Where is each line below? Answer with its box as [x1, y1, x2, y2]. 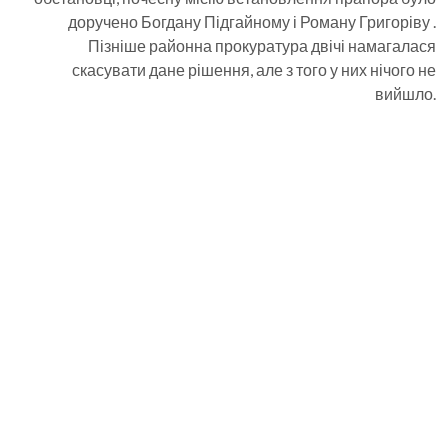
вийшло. [375, 84, 436, 103]
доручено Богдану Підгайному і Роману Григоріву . [68, 12, 436, 31]
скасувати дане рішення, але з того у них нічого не [72, 60, 436, 79]
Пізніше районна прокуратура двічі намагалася [88, 36, 436, 55]
